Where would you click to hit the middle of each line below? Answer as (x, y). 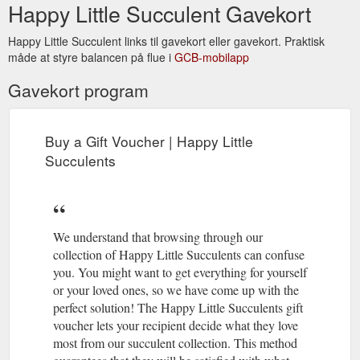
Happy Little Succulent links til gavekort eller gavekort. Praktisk (166, 41)
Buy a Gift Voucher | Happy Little (149, 141)
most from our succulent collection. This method (175, 342)
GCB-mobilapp (212, 57)
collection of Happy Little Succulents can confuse (179, 254)
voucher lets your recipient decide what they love (176, 325)
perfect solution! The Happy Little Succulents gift (178, 307)
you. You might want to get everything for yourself (180, 272)
